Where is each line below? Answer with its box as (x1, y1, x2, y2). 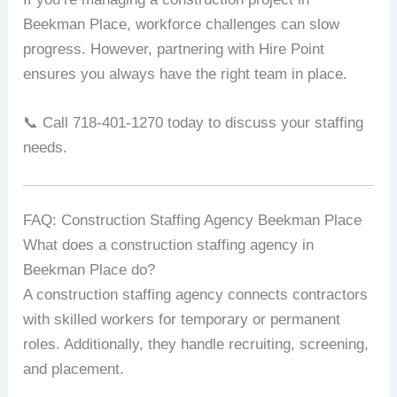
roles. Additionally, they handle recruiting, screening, (23, 336, 370, 354)
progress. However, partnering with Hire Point (23, 41, 325, 58)
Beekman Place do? (23, 261, 156, 279)
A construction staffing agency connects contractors (23, 286, 369, 304)
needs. (23, 139, 68, 157)
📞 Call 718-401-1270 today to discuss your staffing (23, 114, 364, 132)
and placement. (23, 361, 125, 378)
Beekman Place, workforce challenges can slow (23, 16, 340, 34)
